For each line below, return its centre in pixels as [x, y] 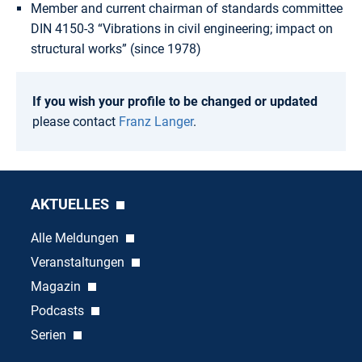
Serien [50, 335]
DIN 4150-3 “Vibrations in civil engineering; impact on [181, 28]
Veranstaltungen [79, 262]
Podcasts [59, 310]
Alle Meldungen [76, 238]
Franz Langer [156, 121]
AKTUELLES [71, 204]
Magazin [57, 286]
